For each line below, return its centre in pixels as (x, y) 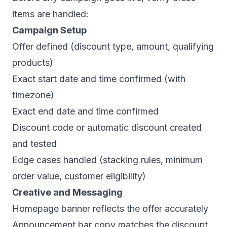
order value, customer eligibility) (79, 176)
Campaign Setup (49, 30)
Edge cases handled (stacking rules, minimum (107, 160)
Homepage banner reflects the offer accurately (110, 209)
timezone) (33, 95)
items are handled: (50, 14)
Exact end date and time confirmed (85, 111)
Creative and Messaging (67, 192)
